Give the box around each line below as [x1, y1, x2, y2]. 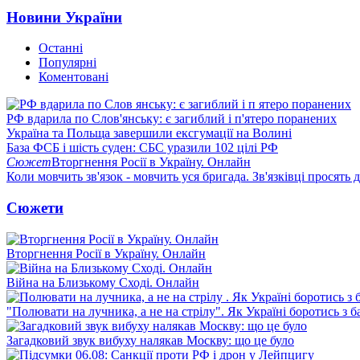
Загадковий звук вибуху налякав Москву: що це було [6, 333, 294, 347]
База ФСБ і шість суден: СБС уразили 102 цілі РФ [6, 141, 278, 155]
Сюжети [6, 198, 63, 216]
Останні [39, 41, 83, 55]
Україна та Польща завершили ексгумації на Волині [6, 126, 292, 141]
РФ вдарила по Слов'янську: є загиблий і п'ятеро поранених [6, 112, 337, 126]
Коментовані [39, 70, 108, 84]
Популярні [39, 55, 96, 70]
